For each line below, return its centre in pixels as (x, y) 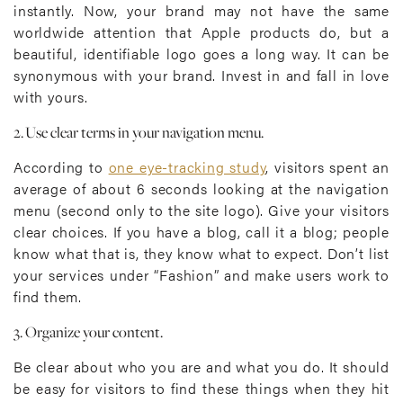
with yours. (51, 97)
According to (61, 167)
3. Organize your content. (88, 332)
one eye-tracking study (187, 167)
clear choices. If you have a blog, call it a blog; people (201, 232)
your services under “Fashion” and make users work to (201, 275)
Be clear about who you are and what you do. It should (201, 367)
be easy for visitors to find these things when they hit (201, 388)
